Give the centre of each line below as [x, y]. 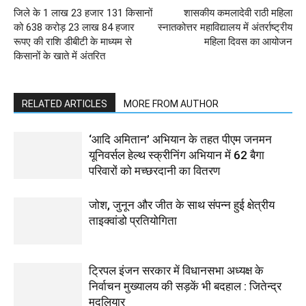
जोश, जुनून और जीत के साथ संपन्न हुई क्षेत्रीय [182, 205]
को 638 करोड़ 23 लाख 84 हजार [74, 27]
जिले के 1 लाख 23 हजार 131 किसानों [83, 13]
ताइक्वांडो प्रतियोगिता [133, 220]
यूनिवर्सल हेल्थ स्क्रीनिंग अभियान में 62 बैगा [177, 155]
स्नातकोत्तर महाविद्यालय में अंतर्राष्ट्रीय [225, 27]
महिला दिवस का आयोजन [248, 41]
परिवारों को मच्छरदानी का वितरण [154, 170]
